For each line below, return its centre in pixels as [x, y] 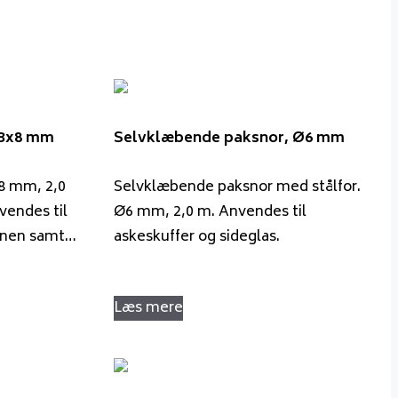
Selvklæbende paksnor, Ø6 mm [229, 139]
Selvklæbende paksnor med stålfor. [237, 187]
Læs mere [148, 308]
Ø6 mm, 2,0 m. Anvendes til [210, 212]
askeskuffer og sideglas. [197, 237]
